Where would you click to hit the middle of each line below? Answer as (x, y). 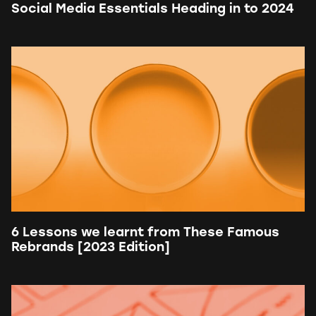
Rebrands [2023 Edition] (91, 248)
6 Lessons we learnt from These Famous (145, 233)
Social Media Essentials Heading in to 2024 (153, 10)
